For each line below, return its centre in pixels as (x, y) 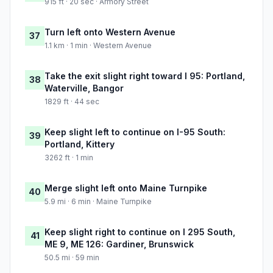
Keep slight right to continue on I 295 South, (140, 232)
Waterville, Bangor (84, 88)
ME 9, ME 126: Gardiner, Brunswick (119, 244)
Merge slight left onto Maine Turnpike (126, 188)
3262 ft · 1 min (69, 158)
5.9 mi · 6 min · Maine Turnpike (98, 202)
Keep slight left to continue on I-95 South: (135, 132)
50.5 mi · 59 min (72, 258)
